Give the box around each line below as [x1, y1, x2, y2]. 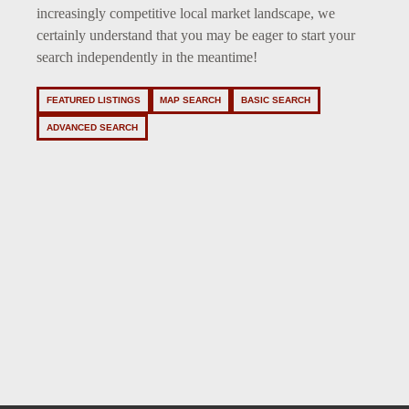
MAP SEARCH [160, 95, 222, 106]
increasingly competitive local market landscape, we [37, 5, 335, 22]
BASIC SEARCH [240, 95, 310, 106]
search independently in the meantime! [37, 49, 257, 66]
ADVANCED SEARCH [46, 121, 138, 132]
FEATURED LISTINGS [46, 95, 141, 106]
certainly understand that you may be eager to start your [37, 27, 355, 44]
